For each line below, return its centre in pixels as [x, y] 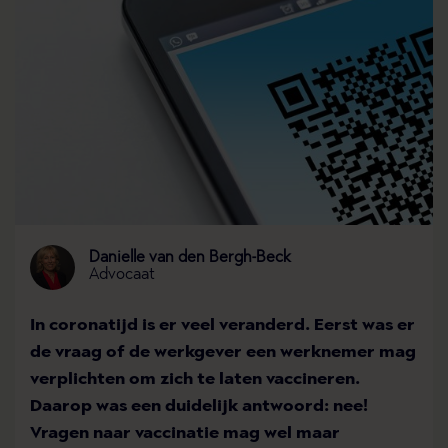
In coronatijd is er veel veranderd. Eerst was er [222, 325]
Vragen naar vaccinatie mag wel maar [185, 433]
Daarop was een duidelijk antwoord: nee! [199, 406]
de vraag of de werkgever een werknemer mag [223, 352]
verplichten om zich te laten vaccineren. [195, 379]
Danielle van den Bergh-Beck [190, 258]
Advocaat [122, 275]
